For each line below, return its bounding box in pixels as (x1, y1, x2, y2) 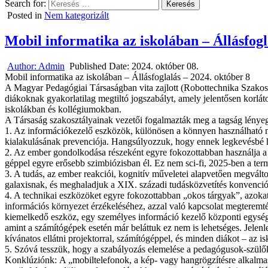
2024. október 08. (132, 60, 199, 71)
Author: (7, 60, 38, 71)
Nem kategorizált (44, 10, 109, 20)
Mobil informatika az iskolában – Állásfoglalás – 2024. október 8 (5, 71, 250, 82)
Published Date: (69, 60, 132, 71)
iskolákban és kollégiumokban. (5, 103, 121, 114)
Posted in (7, 10, 44, 20)
